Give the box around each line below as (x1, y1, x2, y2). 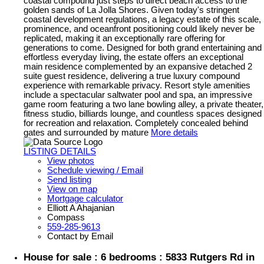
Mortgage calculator (47, 193, 123, 203)
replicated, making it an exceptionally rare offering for (24, 33, 225, 43)
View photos (47, 156, 94, 166)
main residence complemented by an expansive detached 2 (24, 61, 252, 71)
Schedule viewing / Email (47, 165, 143, 175)
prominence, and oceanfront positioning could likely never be (24, 24, 255, 34)
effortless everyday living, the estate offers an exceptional (24, 52, 243, 62)
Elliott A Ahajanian (47, 203, 114, 213)
